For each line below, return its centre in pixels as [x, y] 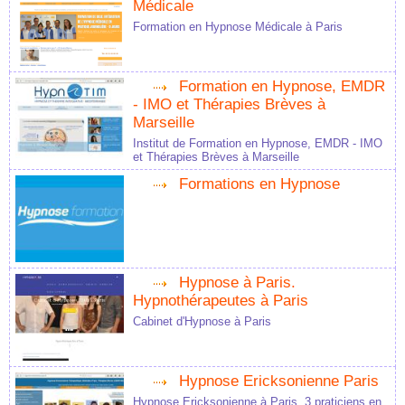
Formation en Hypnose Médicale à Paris [238, 27]
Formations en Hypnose [259, 184]
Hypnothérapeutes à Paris [221, 301]
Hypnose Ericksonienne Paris [279, 381]
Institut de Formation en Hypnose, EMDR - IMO [258, 144]
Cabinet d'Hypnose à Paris [202, 322]
